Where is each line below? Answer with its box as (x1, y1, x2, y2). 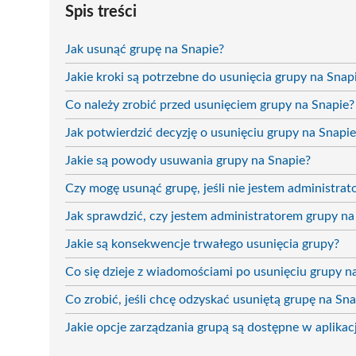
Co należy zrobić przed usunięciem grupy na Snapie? (65, 98, 354, 111)
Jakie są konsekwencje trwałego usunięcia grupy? (65, 237, 339, 250)
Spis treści (65, 3, 137, 20)
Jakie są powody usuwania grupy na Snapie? (65, 153, 311, 167)
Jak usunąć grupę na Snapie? (65, 42, 224, 56)
